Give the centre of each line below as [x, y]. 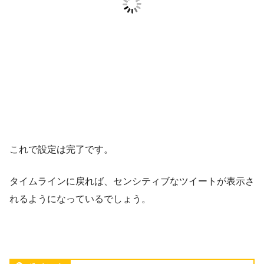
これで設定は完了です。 [61, 149]
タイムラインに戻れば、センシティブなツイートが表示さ [132, 181]
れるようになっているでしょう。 [80, 199]
